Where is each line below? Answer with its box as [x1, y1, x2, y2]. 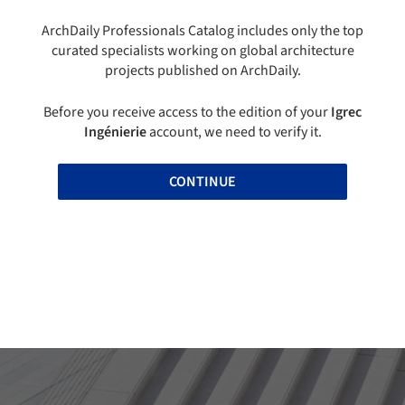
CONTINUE [169, 172, 236, 193]
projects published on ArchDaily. [104, 61, 301, 81]
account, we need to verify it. [146, 122, 322, 143]
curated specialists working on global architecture [51, 41, 354, 61]
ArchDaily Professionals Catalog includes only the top [42, 21, 363, 42]
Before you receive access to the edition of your [43, 102, 331, 123]
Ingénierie [83, 122, 146, 143]
